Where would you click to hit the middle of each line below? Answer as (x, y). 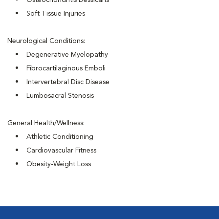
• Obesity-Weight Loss (49, 164)
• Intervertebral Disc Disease (58, 82)
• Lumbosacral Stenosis (51, 96)
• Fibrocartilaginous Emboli (56, 68)
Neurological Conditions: (46, 41)
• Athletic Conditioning (50, 137)
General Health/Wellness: (46, 123)
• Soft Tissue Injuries (46, 14)
